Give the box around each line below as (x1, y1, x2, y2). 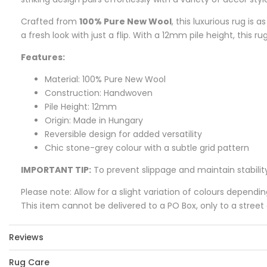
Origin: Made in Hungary (45, 114, 143, 127)
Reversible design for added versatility (45, 128, 202, 141)
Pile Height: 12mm (45, 101, 117, 113)
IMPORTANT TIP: (21, 164, 91, 176)
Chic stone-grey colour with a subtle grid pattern (45, 142, 249, 154)
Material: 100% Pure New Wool (45, 73, 166, 86)
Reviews (9, 231, 44, 244)
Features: (21, 51, 65, 64)
